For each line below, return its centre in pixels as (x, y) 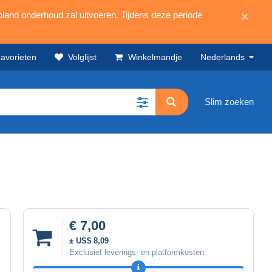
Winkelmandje (155, 57)
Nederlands (223, 57)
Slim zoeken (229, 102)
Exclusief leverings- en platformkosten (137, 252)
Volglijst (82, 57)
